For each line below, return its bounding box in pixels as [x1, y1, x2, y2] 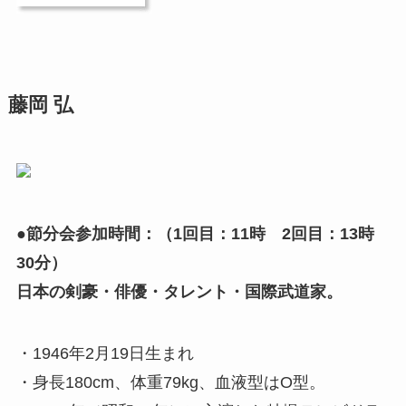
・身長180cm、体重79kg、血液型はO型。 [15, 372, 325, 391]
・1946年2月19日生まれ [15, 343, 194, 362]
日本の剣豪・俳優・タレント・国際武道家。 [15, 283, 343, 302]
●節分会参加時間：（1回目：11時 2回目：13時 [15, 225, 374, 244]
